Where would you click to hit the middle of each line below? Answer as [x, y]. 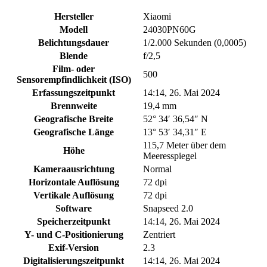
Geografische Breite [74, 119]
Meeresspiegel [170, 156]
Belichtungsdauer [74, 43]
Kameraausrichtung [74, 169]
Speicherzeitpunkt [74, 222]
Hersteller [74, 17]
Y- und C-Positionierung [74, 235]
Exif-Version [74, 248]
